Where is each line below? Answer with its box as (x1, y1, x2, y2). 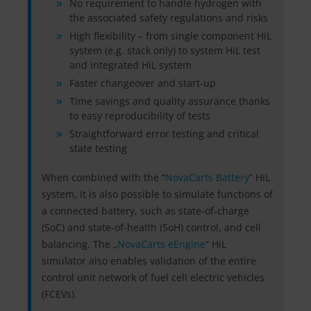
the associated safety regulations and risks (69, 11, 268, 25)
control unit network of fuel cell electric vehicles (42, 271, 264, 285)
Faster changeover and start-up (69, 76, 216, 90)
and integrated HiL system (69, 58, 192, 72)
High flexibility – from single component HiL (69, 29, 271, 43)
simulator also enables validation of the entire (42, 254, 256, 268)
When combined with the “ (42, 171, 165, 185)
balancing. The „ (42, 237, 117, 251)
